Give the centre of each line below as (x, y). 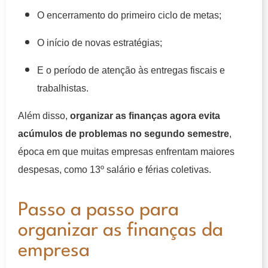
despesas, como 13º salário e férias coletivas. (115, 169)
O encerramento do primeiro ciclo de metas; (129, 15)
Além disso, (44, 115)
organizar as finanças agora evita (145, 115)
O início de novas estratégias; (100, 42)
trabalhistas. (63, 88)
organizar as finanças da (121, 230)
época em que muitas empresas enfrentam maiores (126, 151)
